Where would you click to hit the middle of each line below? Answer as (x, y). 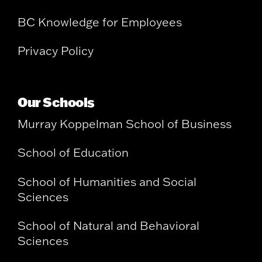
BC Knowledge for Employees (100, 22)
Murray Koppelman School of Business (125, 124)
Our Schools (56, 102)
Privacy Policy (56, 50)
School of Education (73, 153)
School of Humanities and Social (107, 181)
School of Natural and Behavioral (108, 226)
